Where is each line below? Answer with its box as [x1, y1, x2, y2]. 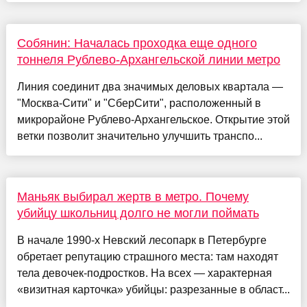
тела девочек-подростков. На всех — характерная [16, 267, 272, 279]
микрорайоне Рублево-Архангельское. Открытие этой [16, 113, 290, 125]
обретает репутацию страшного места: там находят [16, 250, 278, 262]
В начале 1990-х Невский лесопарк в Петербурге [16, 234, 267, 246]
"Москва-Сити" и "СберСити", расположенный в [16, 97, 261, 109]
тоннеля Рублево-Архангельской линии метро [16, 52, 280, 66]
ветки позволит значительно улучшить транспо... [16, 130, 262, 142]
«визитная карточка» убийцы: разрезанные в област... [16, 283, 290, 295]
